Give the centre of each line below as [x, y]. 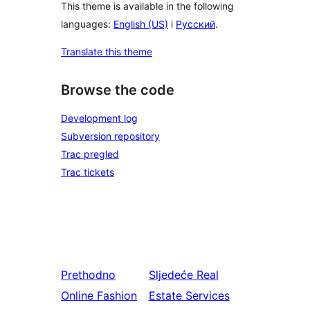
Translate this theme [107, 51]
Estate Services [189, 296]
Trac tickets [88, 172]
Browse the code [118, 90]
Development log [99, 118]
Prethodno [88, 275]
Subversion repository [110, 136]
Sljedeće [171, 275]
